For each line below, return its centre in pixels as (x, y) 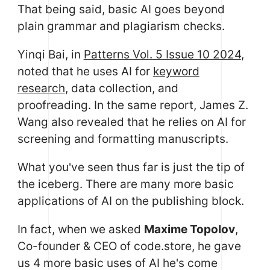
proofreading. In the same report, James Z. (133, 105)
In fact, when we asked (80, 229)
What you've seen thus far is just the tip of (131, 167)
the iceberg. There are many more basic (125, 184)
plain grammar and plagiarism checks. (121, 26)
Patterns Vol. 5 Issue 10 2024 (162, 55)
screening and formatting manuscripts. (123, 139)
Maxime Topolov (189, 229)
